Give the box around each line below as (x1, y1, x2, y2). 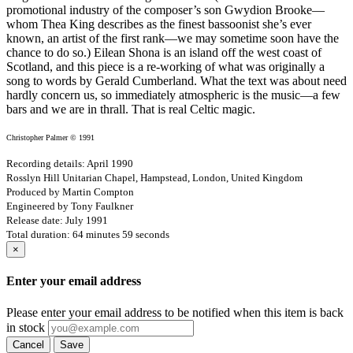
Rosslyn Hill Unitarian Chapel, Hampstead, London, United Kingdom (6, 172, 303, 184)
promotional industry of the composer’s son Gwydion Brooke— (6, 3, 325, 17)
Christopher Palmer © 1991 (6, 133, 95, 143)
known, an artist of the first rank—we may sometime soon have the (6, 32, 339, 46)
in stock (6, 320, 45, 334)
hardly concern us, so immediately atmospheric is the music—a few (6, 88, 340, 102)
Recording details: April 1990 (6, 158, 133, 170)
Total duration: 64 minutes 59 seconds (6, 229, 169, 241)
